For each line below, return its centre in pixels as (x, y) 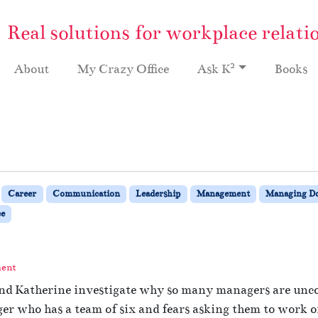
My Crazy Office (123, 69)
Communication (86, 193)
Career (22, 193)
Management (223, 193)
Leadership (158, 193)
